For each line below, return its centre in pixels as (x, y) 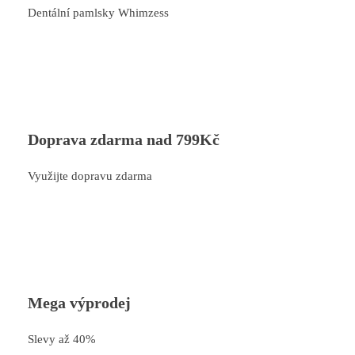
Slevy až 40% (62, 339)
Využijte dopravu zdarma (90, 176)
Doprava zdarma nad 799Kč (124, 139)
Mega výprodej (79, 302)
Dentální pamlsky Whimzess (98, 12)
